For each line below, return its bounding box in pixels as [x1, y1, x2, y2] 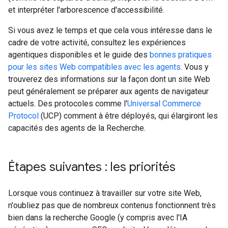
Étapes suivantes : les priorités [8, 159, 176, 175]
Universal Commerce [127, 99, 201, 108]
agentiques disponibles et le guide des [8, 50, 150, 60]
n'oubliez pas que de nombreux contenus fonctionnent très [8, 201, 216, 210]
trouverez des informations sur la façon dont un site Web [8, 74, 210, 84]
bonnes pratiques [150, 50, 212, 60]
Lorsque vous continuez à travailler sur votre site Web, [8, 188, 202, 198]
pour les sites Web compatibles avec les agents [8, 62, 181, 72]
